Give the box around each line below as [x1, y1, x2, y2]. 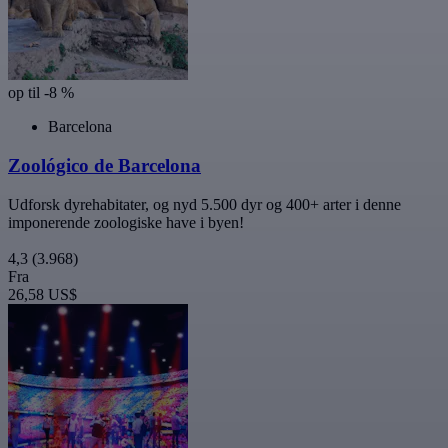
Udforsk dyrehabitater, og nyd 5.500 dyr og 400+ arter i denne [8, 195, 401, 213]
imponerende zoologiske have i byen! [8, 213, 244, 231]
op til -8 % [8, 84, 74, 102]
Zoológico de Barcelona [8, 155, 201, 177]
